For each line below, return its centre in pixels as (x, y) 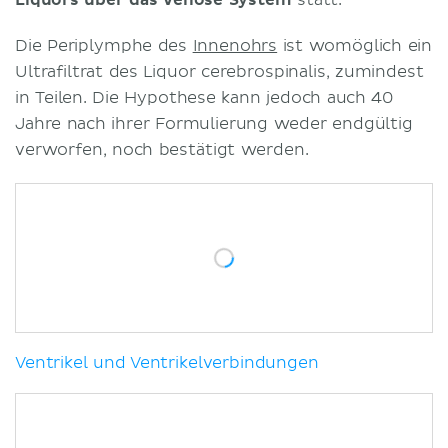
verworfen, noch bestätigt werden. (162, 149)
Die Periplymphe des (104, 45)
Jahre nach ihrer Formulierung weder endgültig (214, 123)
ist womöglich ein (355, 45)
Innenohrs (235, 45)
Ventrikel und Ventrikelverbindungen (167, 362)
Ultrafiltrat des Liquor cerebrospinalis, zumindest (219, 71)
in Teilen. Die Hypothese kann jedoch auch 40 (204, 97)
